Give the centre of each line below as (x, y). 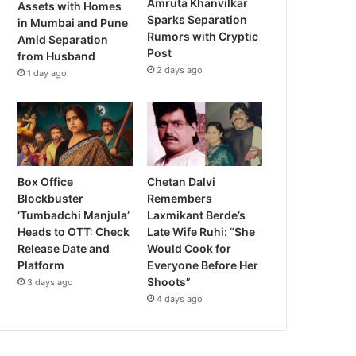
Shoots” (169, 282)
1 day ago (47, 73)
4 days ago (180, 299)
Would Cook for (190, 249)
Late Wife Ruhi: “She (201, 232)
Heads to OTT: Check (74, 232)
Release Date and (64, 249)
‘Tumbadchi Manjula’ (74, 215)
